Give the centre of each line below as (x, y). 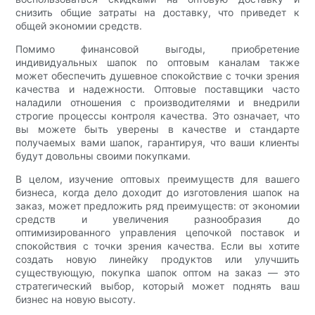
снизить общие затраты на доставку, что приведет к (157, 13)
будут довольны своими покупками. (103, 156)
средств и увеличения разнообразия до (157, 219)
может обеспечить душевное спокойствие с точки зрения (157, 76)
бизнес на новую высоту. (76, 300)
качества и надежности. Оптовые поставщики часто (157, 89)
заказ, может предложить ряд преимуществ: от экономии (157, 206)
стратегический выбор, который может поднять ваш (157, 286)
